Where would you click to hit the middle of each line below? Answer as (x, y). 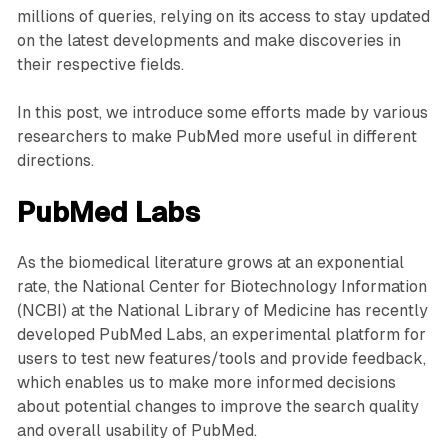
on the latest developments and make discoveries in (208, 41)
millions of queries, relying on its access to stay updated (223, 17)
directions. (55, 161)
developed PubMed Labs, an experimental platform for (221, 335)
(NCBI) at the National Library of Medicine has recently (222, 311)
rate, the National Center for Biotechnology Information (221, 287)
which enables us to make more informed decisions (206, 383)
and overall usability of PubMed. (136, 431)
